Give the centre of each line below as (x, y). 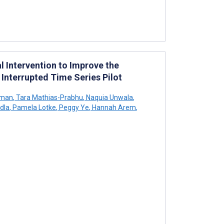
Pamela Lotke (33, 107)
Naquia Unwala (109, 97)
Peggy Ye (73, 107)
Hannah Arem (113, 107)
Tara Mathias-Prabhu (49, 97)
